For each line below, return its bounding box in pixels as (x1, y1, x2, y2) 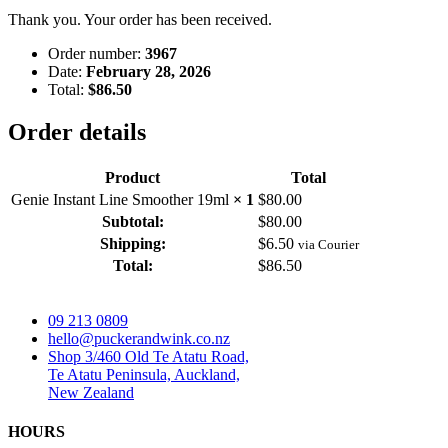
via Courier (298, 236, 359, 252)
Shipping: (99, 234, 166, 252)
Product (105, 168, 160, 186)
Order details (8, 118, 146, 145)
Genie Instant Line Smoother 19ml (11, 190, 233, 208)
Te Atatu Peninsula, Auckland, (48, 365, 240, 383)
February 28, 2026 (86, 62, 211, 80)
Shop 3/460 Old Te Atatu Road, (48, 347, 249, 365)
